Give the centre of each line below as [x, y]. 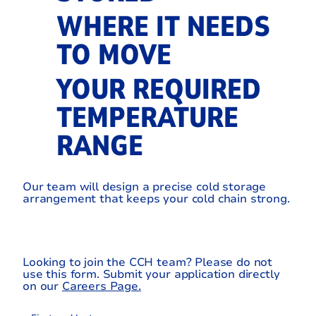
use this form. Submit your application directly [151, 274]
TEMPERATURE [147, 118]
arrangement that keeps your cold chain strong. [156, 199]
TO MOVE [114, 55]
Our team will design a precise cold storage [145, 187]
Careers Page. [101, 286]
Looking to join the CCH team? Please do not [148, 262]
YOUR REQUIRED [158, 90]
